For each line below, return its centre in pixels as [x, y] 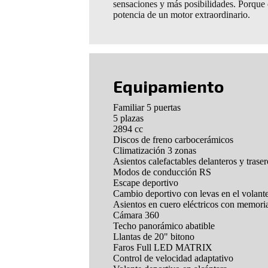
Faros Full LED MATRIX [163, 248]
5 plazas [129, 118]
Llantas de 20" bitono [154, 237]
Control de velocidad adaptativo [173, 258]
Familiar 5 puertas [147, 108]
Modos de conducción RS [162, 172]
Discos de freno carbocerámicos [173, 140]
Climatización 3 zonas [155, 151]
